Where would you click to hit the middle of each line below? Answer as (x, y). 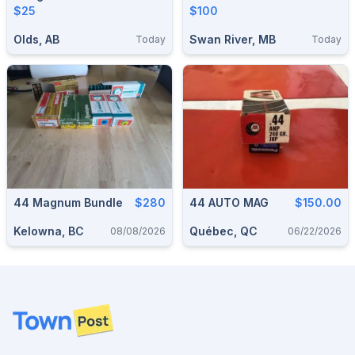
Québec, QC (223, 231)
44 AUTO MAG (256, 202)
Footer (32, 312)
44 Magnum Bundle (68, 202)
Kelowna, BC (49, 231)
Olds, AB (36, 39)
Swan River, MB (233, 39)
